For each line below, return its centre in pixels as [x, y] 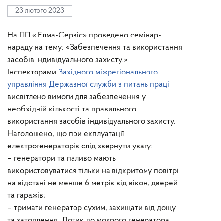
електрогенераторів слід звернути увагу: [80, 146]
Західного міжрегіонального [108, 72]
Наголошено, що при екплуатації [66, 134]
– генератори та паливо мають [62, 159]
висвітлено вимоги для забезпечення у [76, 97]
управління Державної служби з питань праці [88, 85]
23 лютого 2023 [40, 11]
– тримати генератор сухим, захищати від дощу [92, 208]
